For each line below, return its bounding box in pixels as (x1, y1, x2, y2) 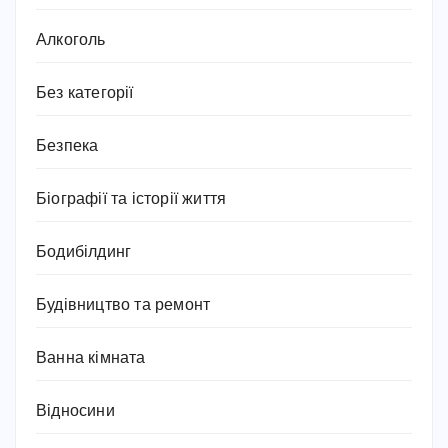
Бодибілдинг (36, 244, 132, 262)
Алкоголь (36, 32, 106, 50)
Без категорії (36, 85, 134, 103)
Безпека (36, 138, 99, 156)
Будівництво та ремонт (36, 297, 211, 315)
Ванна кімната (36, 350, 146, 368)
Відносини (36, 403, 115, 421)
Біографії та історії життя (36, 191, 227, 209)
